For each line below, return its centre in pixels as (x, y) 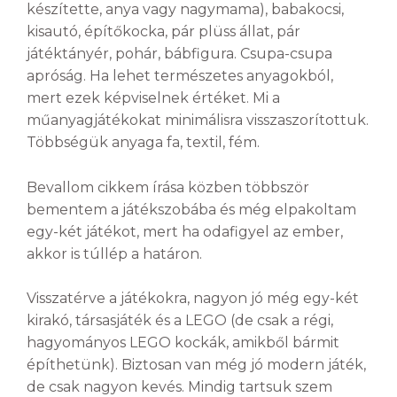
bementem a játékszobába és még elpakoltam (191, 209)
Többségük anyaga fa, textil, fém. (143, 143)
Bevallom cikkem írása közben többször (168, 187)
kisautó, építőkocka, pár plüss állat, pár (163, 32)
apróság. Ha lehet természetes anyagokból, (180, 76)
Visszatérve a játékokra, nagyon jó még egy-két (193, 299)
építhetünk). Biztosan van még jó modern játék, (196, 365)
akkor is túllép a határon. (114, 253)
